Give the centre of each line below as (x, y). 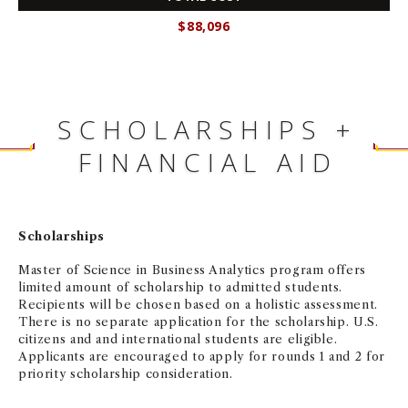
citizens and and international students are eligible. (178, 339)
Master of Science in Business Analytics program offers (193, 270)
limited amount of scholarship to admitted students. (181, 287)
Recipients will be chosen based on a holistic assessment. (199, 305)
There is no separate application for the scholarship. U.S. (199, 322)
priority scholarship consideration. (126, 374)
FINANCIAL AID (208, 163)
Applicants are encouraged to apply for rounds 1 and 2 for (202, 357)
